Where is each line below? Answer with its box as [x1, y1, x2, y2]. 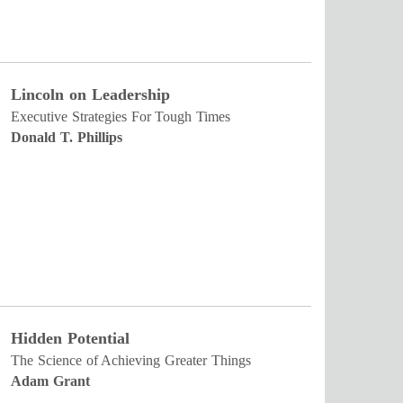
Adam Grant [11, 373, 90, 389]
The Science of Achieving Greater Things [11, 353, 251, 368]
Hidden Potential [11, 329, 130, 347]
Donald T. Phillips [11, 130, 122, 145]
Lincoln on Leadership [11, 85, 170, 103]
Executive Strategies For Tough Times [11, 109, 231, 124]
